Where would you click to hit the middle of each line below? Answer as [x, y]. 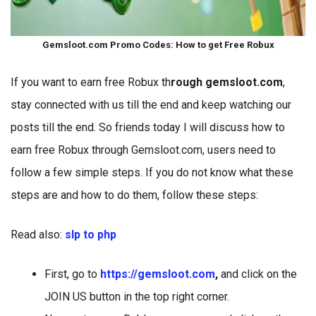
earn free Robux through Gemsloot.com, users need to [143, 150]
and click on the [257, 274]
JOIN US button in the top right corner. [137, 297]
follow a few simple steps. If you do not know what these [152, 172]
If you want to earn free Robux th [91, 82]
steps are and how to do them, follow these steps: [134, 195]
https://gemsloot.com [158, 274]
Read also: [38, 235]
